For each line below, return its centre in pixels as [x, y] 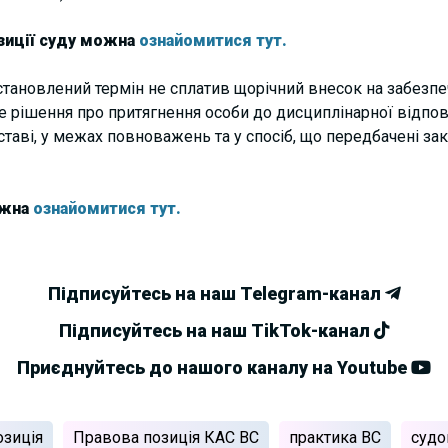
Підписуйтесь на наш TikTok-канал [216, 330]
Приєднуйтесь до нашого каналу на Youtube [214, 367]
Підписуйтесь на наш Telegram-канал [216, 293]
